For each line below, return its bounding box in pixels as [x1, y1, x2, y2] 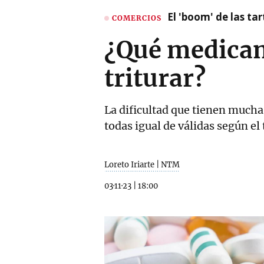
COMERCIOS [112, 13, 161, 22]
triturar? [104, 64, 206, 93]
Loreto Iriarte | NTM [104, 160, 180, 170]
